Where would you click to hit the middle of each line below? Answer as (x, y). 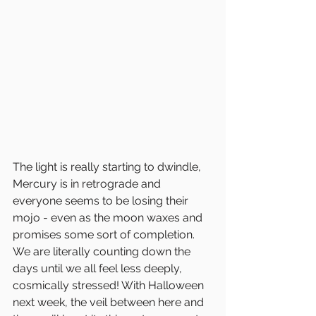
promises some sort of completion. (105, 234)
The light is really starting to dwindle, (108, 166)
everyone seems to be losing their (102, 200)
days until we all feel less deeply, (99, 268)
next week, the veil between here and (110, 302)
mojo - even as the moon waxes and (109, 217)
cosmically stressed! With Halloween (110, 285)
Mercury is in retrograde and (88, 183)
